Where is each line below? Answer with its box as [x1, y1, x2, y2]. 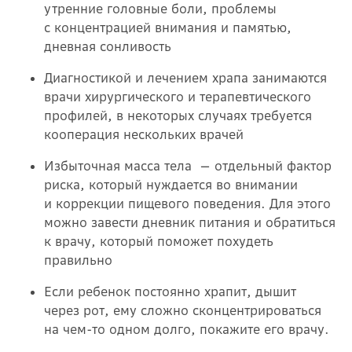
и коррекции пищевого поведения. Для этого [44, 195, 331, 211]
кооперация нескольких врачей [44, 126, 244, 142]
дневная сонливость [44, 38, 171, 54]
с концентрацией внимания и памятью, [44, 19, 291, 35]
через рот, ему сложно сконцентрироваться [44, 302, 321, 318]
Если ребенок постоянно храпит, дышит [44, 283, 296, 299]
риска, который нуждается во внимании [44, 176, 298, 192]
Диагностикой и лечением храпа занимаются [44, 69, 327, 86]
